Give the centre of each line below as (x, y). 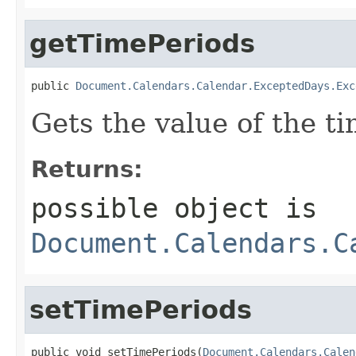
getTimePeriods (142, 43)
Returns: (87, 169)
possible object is (174, 208)
